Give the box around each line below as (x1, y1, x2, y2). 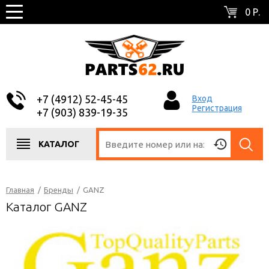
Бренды (44, 186, 73, 194)
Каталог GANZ (6, 199, 87, 214)
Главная (6, 186, 34, 194)
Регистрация (192, 103, 242, 113)
